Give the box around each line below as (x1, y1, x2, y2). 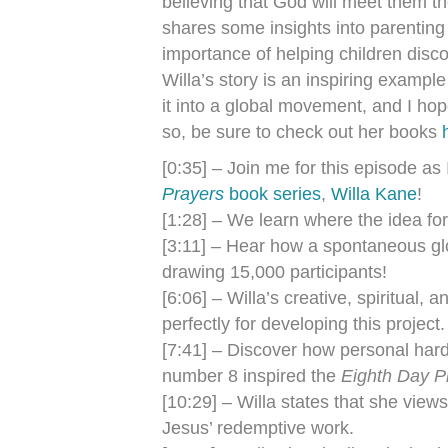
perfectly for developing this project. (162, 314, 445, 334)
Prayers (162, 184, 224, 204)
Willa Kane (331, 184, 417, 204)
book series (229, 184, 321, 204)
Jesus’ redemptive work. (162, 418, 354, 438)
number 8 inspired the (162, 366, 341, 386)
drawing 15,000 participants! (162, 262, 387, 282)
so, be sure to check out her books (162, 122, 442, 142)
